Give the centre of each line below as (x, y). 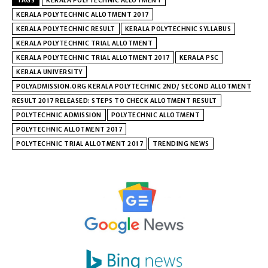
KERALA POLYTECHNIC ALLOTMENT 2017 (83, 14)
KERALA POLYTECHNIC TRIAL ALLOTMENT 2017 (93, 57)
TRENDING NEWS (181, 144)
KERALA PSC (199, 57)
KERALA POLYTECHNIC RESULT (66, 29)
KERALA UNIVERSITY (49, 72)
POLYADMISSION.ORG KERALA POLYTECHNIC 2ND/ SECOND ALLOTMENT (134, 86)
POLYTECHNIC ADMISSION (59, 115)
